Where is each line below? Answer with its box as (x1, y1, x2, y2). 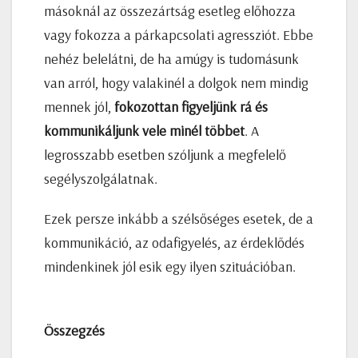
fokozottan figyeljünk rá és (114, 97, 268, 116)
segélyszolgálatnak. (44, 169, 157, 188)
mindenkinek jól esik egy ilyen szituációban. (44, 257, 296, 276)
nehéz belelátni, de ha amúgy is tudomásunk (44, 49, 299, 68)
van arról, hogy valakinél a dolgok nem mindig (44, 73, 308, 92)
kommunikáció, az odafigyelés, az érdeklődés (44, 233, 304, 252)
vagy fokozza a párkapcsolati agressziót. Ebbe (44, 25, 313, 44)
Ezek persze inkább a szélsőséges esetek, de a (44, 209, 313, 228)
